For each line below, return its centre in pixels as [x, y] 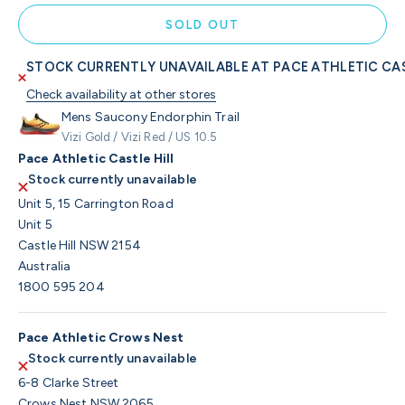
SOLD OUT [202, 24]
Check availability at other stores [122, 94]
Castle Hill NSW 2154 [80, 245]
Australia [45, 266]
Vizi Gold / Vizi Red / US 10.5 [140, 137]
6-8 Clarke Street [69, 382]
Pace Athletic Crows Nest [101, 337]
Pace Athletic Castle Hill [96, 158]
